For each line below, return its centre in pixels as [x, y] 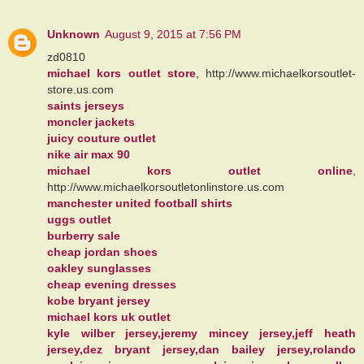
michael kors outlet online [200, 171]
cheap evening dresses [112, 285]
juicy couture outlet [102, 139]
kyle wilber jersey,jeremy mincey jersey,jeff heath [201, 334]
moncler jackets [91, 122]
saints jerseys [86, 106]
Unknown [74, 35]
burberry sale [84, 236]
